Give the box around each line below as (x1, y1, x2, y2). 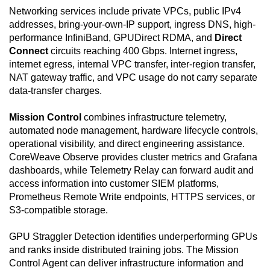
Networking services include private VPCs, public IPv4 (9, 6, 241, 17)
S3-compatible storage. (9, 205, 108, 216)
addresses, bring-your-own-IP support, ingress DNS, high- (9, 19, 256, 30)
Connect (9, 46, 48, 57)
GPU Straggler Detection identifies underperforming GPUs (9, 231, 257, 242)
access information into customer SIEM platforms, (9, 178, 219, 189)
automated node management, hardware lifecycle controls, (9, 125, 258, 136)
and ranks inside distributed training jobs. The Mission (9, 245, 239, 256)
